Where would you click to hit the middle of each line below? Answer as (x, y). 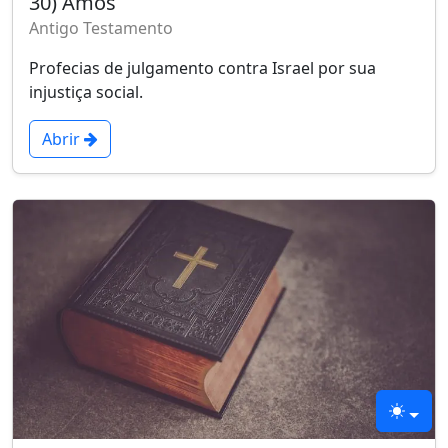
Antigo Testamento (101, 27)
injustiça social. (86, 91)
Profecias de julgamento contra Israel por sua (202, 67)
